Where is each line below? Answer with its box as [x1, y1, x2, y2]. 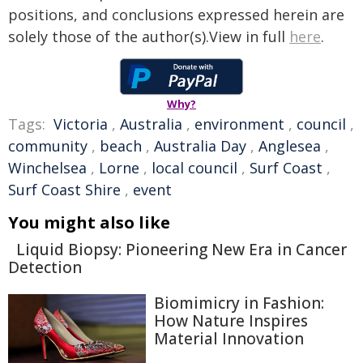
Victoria [53, 114, 108, 134]
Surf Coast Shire [8, 180, 121, 199]
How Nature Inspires [154, 310, 308, 331]
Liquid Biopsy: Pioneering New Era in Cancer [16, 239, 347, 260]
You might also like [8, 211, 170, 233]
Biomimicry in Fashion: [154, 293, 324, 314]
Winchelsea [8, 158, 87, 177]
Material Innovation [154, 328, 304, 349]
